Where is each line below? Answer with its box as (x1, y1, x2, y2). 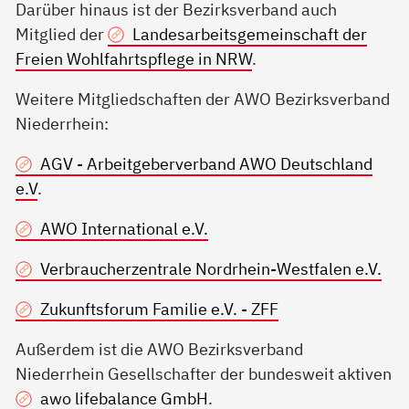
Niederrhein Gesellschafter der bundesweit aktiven (16, 362, 393, 385)
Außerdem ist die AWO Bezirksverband (16, 338, 304, 361)
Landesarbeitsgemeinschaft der (131, 23, 367, 46)
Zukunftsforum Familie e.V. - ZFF (39, 298, 278, 320)
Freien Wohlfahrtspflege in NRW (16, 47, 253, 70)
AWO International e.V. (39, 217, 208, 240)
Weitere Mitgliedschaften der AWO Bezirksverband (16, 88, 391, 110)
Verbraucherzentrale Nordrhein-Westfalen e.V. (39, 257, 382, 280)
